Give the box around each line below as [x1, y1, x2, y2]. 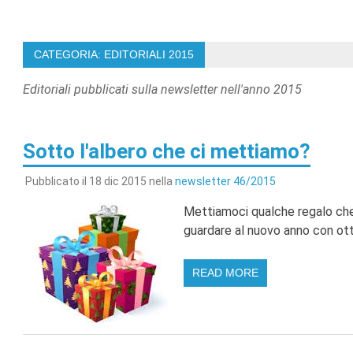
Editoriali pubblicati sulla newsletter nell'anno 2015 [22, 81, 302, 97]
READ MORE [191, 266, 258, 279]
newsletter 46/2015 [174, 174, 276, 188]
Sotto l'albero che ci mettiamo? [22, 139, 310, 163]
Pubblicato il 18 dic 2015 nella [24, 174, 175, 188]
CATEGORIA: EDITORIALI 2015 [33, 47, 194, 61]
